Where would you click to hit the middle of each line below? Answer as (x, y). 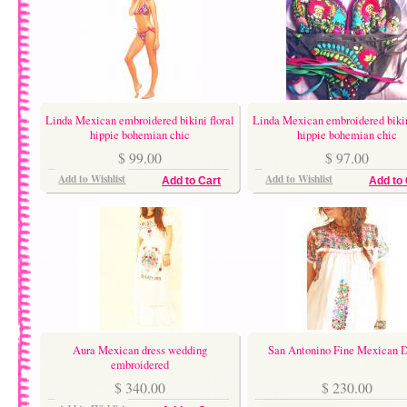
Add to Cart (191, 181)
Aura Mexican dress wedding (140, 350)
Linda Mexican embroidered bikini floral (140, 120)
